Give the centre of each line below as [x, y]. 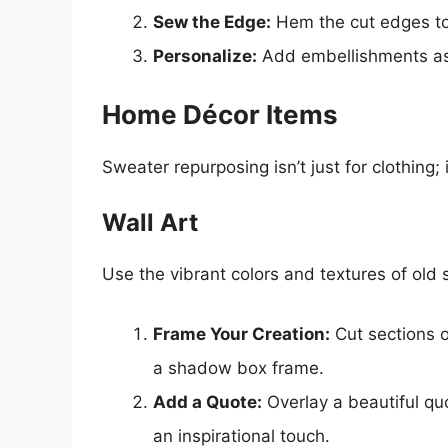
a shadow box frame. [238, 367]
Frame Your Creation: [241, 333]
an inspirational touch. [241, 435]
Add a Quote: [207, 401]
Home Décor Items [220, 114]
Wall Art [150, 223]
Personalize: [205, 56]
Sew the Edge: [212, 22]
